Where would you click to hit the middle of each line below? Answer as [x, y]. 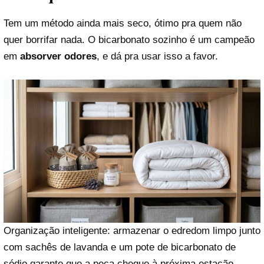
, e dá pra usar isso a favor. [157, 56]
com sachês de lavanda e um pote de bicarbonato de [120, 247]
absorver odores [58, 56]
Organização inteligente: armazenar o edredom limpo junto [132, 231]
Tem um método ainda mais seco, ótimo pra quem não [123, 23]
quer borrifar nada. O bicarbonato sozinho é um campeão [129, 39]
